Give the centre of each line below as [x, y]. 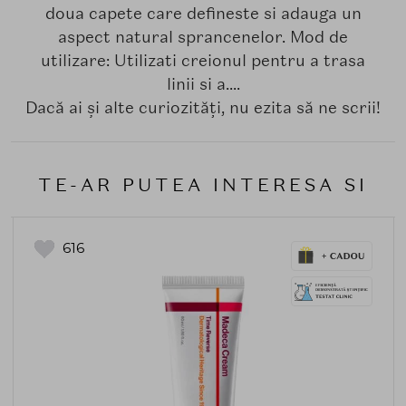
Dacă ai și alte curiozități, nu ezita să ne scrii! [203, 108]
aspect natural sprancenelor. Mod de [203, 37]
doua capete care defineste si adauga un [203, 14]
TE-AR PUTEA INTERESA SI [203, 185]
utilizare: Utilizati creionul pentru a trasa [203, 61]
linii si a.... [203, 84]
